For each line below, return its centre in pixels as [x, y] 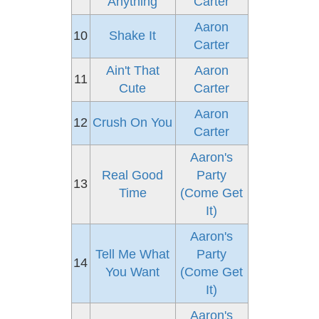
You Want [132, 272]
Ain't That [132, 70]
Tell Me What [132, 254]
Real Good [132, 175]
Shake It [132, 36]
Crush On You [132, 122]
